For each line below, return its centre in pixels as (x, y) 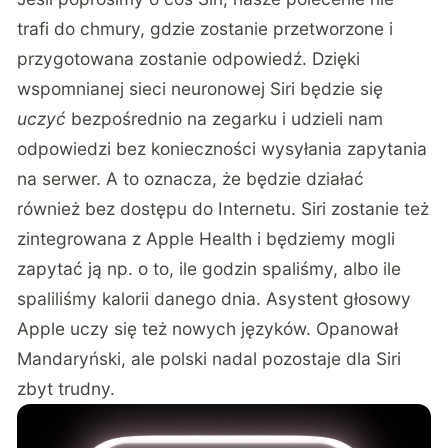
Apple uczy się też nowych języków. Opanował (208, 329)
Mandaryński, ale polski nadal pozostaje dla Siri (209, 359)
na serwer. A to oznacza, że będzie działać (191, 179)
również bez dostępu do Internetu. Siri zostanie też (223, 209)
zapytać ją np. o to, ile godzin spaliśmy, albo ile (209, 269)
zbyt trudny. (66, 389)
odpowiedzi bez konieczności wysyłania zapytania (222, 149)
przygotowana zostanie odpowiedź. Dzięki (189, 59)
